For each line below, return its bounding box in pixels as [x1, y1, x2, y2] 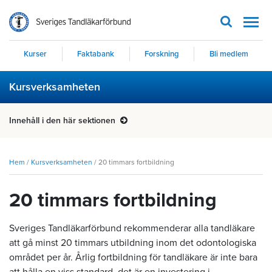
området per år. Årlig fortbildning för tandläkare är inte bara [9, 251, 257, 263]
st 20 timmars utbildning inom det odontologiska [51, 237, 256, 249]
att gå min [9, 237, 51, 249]
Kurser [24, 49, 47, 59]
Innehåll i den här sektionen [9, 115, 118, 126]
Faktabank [77, 49, 115, 59]
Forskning [144, 49, 179, 59]
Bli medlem [209, 49, 248, 59]
